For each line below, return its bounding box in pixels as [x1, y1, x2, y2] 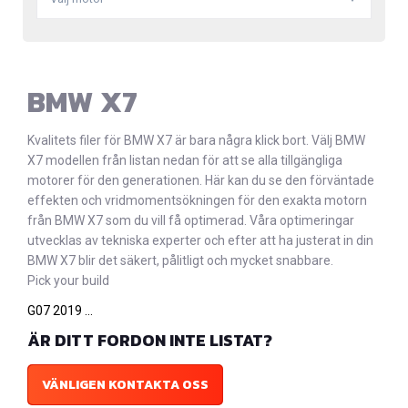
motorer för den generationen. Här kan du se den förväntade [27, 172, 374, 188]
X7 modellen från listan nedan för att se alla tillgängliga [27, 152, 342, 168]
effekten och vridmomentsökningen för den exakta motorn [27, 192, 367, 208]
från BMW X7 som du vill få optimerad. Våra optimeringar [27, 212, 354, 228]
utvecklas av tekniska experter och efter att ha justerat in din [27, 232, 373, 248]
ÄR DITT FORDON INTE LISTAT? [27, 327, 272, 352]
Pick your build [27, 272, 109, 288]
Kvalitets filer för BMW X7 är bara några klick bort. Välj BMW [27, 132, 365, 148]
